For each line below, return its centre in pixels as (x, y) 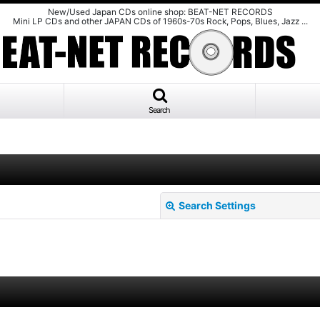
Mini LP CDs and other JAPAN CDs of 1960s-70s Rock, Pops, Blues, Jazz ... (160, 21)
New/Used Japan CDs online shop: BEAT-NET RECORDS (160, 12)
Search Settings (217, 206)
